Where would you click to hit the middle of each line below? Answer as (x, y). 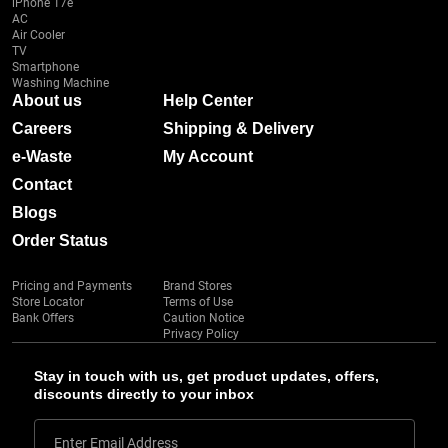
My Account (208, 156)
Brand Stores (197, 286)
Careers (42, 128)
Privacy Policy (201, 334)
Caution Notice (203, 318)
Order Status (60, 240)
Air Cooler (38, 35)
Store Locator (48, 302)
